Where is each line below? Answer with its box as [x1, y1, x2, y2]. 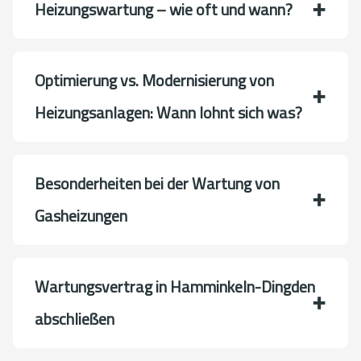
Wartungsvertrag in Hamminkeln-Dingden [35, 273, 315, 299]
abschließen [35, 305, 114, 331]
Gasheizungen [35, 202, 127, 228]
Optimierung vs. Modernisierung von [35, 67, 274, 93]
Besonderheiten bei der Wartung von [35, 170, 280, 196]
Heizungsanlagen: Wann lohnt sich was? [35, 99, 302, 125]
